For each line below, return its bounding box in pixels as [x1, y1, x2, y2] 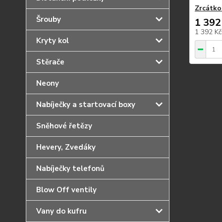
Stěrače [36, 57, 64, 67]
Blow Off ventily [36, 185, 97, 195]
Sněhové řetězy [36, 121, 92, 131]
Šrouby [36, 14, 61, 24]
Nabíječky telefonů [36, 164, 105, 173]
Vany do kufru [36, 206, 87, 216]
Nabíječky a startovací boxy [36, 100, 135, 110]
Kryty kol [36, 36, 69, 46]
